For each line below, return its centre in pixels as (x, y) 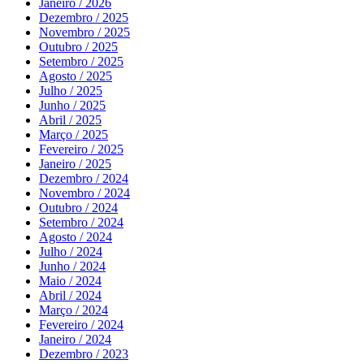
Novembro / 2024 (84, 193)
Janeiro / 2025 (75, 164)
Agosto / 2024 (76, 237)
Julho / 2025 (71, 91)
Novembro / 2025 (84, 32)
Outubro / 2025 (78, 47)
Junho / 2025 (72, 106)
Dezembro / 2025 (84, 18)
